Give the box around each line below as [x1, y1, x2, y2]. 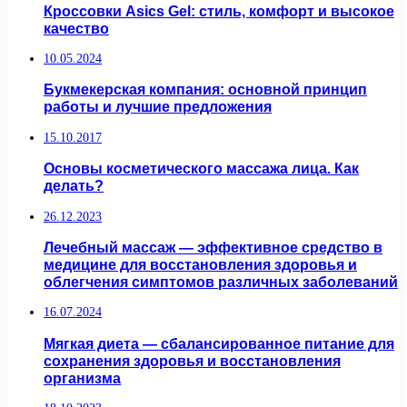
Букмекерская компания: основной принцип [44, 81, 367, 98]
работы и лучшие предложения [44, 98, 272, 115]
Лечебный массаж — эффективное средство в [44, 238, 382, 255]
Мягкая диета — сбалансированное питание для [44, 334, 394, 352]
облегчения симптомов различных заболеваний [44, 273, 398, 290]
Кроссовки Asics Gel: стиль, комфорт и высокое [44, 2, 394, 19]
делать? [44, 177, 104, 194]
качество [44, 19, 109, 36]
